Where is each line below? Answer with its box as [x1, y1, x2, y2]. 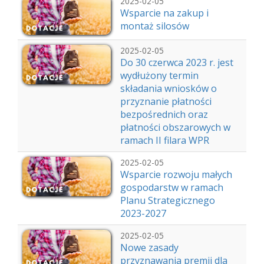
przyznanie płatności [120, 95, 212, 108]
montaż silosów [120, 19, 189, 32]
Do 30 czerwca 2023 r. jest [120, 56, 233, 69]
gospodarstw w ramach [120, 181, 223, 194]
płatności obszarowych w [120, 121, 230, 134]
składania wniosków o [120, 82, 217, 95]
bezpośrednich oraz [120, 108, 208, 121]
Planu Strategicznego [120, 194, 215, 207]
